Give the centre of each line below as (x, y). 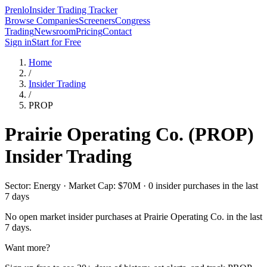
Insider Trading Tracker (73, 10)
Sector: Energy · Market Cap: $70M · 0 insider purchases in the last (131, 185)
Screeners (97, 21)
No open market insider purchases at (74, 216)
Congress (133, 21)
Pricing (89, 31)
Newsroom (55, 31)
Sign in (18, 42)
